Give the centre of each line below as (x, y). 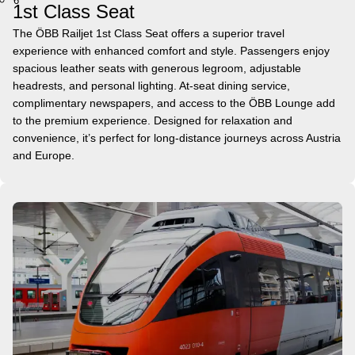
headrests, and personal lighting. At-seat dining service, (151, 85)
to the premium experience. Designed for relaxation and (153, 120)
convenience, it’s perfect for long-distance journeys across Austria (177, 137)
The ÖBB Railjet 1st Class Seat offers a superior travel (149, 33)
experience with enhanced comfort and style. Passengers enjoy (171, 50)
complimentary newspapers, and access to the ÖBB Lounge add (174, 103)
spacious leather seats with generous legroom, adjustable (157, 68)
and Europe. (44, 155)
